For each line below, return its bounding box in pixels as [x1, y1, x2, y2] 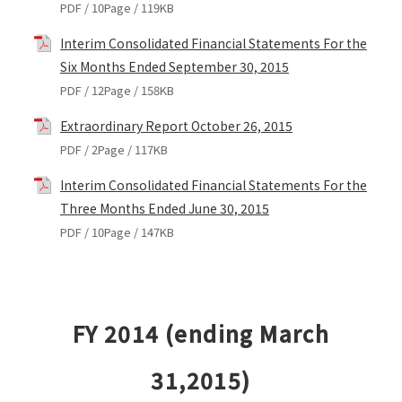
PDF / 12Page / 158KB [59, 82, 174, 100]
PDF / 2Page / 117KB [59, 141, 168, 159]
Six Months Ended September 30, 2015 [59, 57, 289, 76]
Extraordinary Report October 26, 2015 [59, 117, 293, 135]
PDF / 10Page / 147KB [59, 223, 174, 241]
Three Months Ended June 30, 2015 [59, 199, 269, 218]
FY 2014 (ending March [72, 318, 330, 350]
